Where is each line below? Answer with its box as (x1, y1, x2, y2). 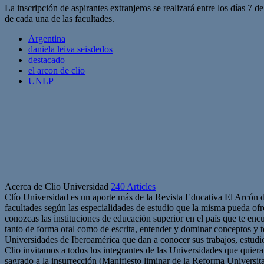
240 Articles (111, 181, 156, 192)
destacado (28, 54, 65, 65)
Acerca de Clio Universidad (5, 181, 111, 192)
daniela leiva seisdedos (28, 44, 113, 54)
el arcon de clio (28, 65, 85, 75)
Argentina (28, 33, 65, 44)
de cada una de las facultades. (5, 13, 114, 24)
